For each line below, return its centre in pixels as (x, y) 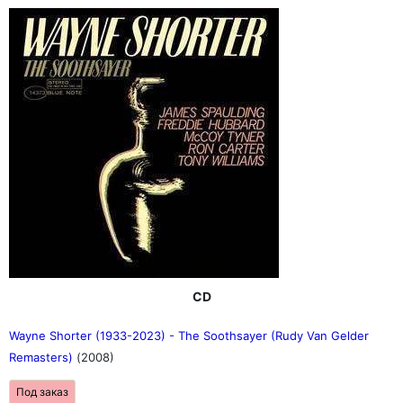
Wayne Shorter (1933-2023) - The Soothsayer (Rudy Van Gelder (189, 336)
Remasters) (43, 357)
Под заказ (42, 392)
